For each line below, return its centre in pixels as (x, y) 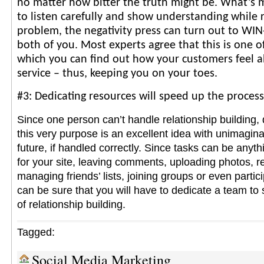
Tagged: (36, 232)
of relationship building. (71, 204)
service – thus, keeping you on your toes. (117, 74)
